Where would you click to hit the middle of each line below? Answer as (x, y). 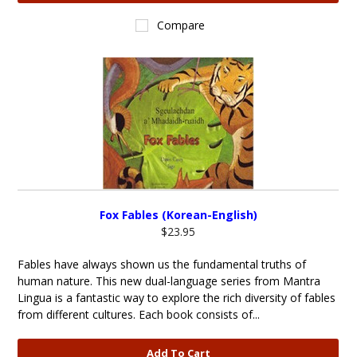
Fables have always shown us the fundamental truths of (162, 264)
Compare (181, 25)
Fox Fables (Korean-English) (178, 215)
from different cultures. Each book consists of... (139, 314)
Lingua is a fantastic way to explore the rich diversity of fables (177, 298)
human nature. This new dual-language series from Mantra (169, 281)
